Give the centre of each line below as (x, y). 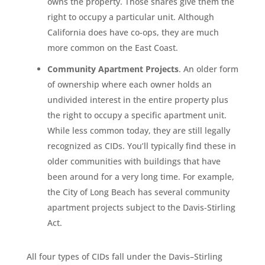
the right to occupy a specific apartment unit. (137, 115)
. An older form (208, 69)
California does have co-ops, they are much (133, 32)
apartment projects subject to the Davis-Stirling (141, 207)
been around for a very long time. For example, (140, 176)
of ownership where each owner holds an (129, 84)
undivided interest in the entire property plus (138, 99)
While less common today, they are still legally (138, 130)
